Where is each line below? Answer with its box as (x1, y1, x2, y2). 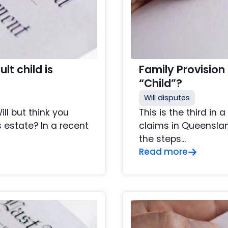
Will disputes (144, 93, 190, 103)
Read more (139, 146, 188, 158)
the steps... (139, 133, 186, 146)
